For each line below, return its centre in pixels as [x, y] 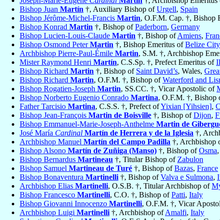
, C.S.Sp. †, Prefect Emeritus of [166, 62]
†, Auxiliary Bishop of [120, 9]
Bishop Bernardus [49, 160]
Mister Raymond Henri [56, 62]
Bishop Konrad [44, 27]
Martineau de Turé [100, 168]
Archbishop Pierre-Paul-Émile [67, 54]
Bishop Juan [40, 9]
